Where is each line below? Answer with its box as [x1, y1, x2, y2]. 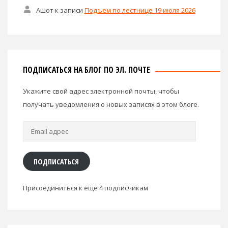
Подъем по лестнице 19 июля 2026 [84, 5, 195, 15]
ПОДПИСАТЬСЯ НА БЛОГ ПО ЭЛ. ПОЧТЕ [23, 64, 150, 76]
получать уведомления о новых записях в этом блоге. [23, 100, 199, 109]
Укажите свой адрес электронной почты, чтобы [23, 87, 179, 96]
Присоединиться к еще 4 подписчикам [23, 183, 148, 192]
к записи [53, 5, 84, 15]
